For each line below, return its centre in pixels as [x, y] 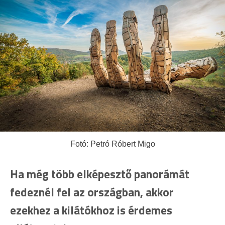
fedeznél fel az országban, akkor [92, 192]
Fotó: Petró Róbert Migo [113, 144]
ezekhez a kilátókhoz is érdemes [91, 210]
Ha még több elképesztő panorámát [100, 174]
